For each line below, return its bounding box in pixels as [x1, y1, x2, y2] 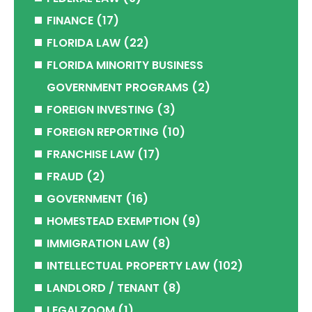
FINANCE [47, 13, 93, 29]
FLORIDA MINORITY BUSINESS [47, 57, 203, 73]
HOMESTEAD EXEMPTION [47, 213, 179, 229]
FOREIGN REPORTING [47, 124, 159, 140]
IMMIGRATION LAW [47, 235, 149, 251]
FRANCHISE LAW [47, 146, 134, 162]
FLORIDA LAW [47, 35, 120, 51]
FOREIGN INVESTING [47, 102, 154, 118]
